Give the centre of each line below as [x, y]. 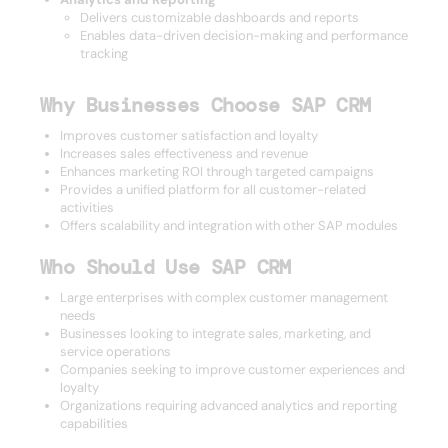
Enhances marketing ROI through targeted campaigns [217, 171]
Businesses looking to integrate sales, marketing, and [215, 333]
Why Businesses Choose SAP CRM [205, 105]
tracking [104, 53]
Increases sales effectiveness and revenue [184, 153]
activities [87, 207]
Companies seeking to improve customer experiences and [232, 369]
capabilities [94, 423]
